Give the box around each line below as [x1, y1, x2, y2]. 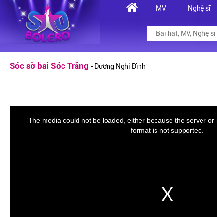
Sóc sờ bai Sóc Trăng [10, 61, 89, 71]
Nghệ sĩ [187, 4, 211, 12]
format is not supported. [130, 126, 204, 134]
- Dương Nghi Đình [89, 62, 146, 70]
